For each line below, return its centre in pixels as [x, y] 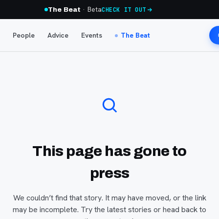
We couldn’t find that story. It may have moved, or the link [109, 198]
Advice [58, 35]
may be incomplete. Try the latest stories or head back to [109, 209]
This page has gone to [109, 151]
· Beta [91, 9]
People [23, 35]
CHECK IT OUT [124, 10]
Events [91, 35]
